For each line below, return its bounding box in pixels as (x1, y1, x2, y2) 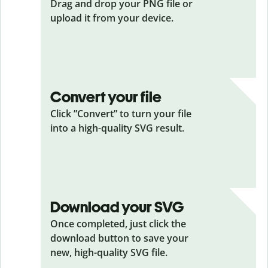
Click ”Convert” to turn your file (50, 107, 191, 120)
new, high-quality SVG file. (50, 246, 167, 259)
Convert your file (50, 87, 162, 106)
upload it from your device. (50, 11, 173, 25)
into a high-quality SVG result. (50, 121, 184, 135)
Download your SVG (50, 197, 184, 217)
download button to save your (50, 232, 188, 245)
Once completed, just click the (50, 217, 186, 230)
